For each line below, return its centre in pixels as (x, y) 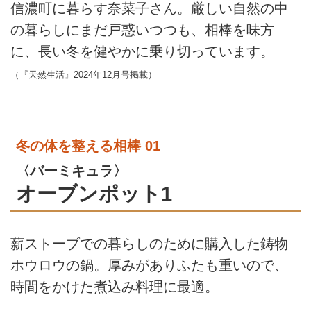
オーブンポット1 (94, 193)
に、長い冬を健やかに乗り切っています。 (142, 51)
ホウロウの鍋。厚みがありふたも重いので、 (149, 266)
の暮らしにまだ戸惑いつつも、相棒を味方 (142, 30)
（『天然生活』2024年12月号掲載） (84, 74)
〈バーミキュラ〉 (72, 170)
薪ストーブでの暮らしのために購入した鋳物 (149, 244)
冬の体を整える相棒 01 (88, 145)
